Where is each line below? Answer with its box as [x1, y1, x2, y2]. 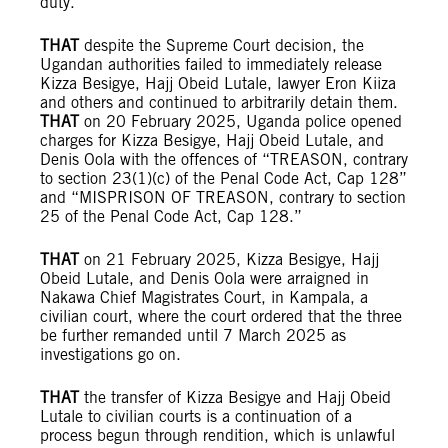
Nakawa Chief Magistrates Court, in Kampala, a [40, 288, 368, 308]
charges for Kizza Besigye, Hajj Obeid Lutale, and [40, 131, 384, 151]
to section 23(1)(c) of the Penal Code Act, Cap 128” [40, 169, 407, 189]
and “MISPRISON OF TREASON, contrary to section [40, 188, 406, 208]
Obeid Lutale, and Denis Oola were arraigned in [40, 269, 369, 289]
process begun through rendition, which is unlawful [40, 426, 395, 446]
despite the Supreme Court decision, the [79, 36, 364, 56]
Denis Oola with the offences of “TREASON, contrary [40, 150, 408, 170]
